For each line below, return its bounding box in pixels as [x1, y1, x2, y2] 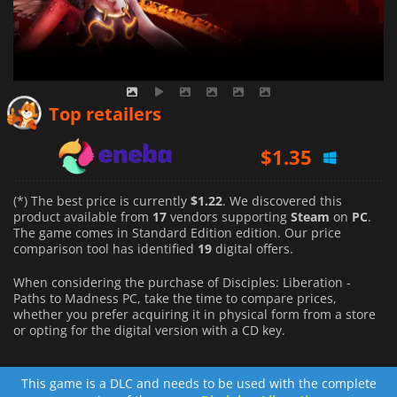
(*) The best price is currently [13, 192, 191, 210]
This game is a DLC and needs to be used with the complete [20, 375, 377, 393]
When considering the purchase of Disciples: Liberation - [13, 274, 351, 292]
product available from [13, 208, 152, 226]
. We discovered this [222, 192, 342, 210]
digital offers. [212, 240, 293, 258]
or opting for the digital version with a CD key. [13, 322, 285, 339]
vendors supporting [167, 208, 291, 226]
